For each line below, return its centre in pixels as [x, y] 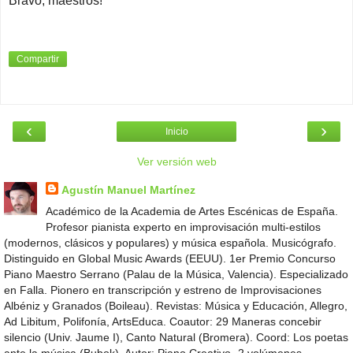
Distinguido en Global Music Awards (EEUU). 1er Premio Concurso [170, 259]
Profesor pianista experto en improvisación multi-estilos [183, 227]
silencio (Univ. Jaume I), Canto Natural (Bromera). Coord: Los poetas [176, 338]
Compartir [38, 59]
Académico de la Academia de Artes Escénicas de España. [191, 212]
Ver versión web [176, 162]
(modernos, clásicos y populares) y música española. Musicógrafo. [170, 243]
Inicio [176, 132]
